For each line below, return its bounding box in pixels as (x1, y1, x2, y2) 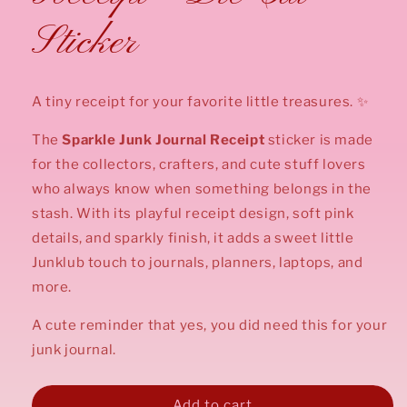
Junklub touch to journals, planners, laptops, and (32, 253, 363, 271)
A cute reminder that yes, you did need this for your (32, 316, 388, 333)
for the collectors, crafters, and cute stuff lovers (32, 155, 366, 173)
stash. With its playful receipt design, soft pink (32, 204, 354, 222)
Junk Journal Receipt (119, 131, 265, 148)
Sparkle (62, 131, 116, 148)
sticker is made (267, 131, 373, 148)
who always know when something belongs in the (32, 180, 372, 197)
